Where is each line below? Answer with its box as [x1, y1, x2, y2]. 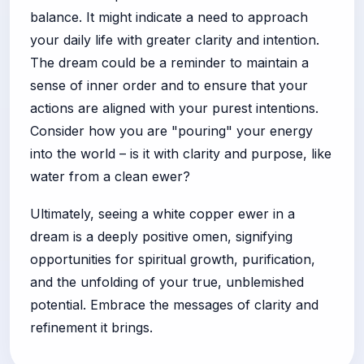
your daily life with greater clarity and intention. [30, 31, 319, 48]
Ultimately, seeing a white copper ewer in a [30, 205, 295, 222]
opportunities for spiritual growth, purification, [30, 250, 315, 267]
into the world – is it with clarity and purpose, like [30, 145, 331, 162]
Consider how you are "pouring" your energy [30, 122, 313, 139]
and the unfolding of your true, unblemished [30, 273, 304, 290]
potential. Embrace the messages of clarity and [30, 296, 318, 313]
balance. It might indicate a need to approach [30, 8, 308, 25]
